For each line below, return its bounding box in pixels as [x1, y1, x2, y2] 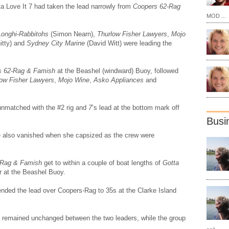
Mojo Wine [58, 76, 89, 84]
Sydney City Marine [27, 39, 85, 47]
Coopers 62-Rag [133, 2, 180, 10]
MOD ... [207, 12, 226, 19]
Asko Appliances [94, 76, 146, 84]
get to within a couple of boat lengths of [44, 158, 163, 167]
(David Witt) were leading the [85, 39, 172, 47]
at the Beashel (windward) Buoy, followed [57, 66, 178, 75]
